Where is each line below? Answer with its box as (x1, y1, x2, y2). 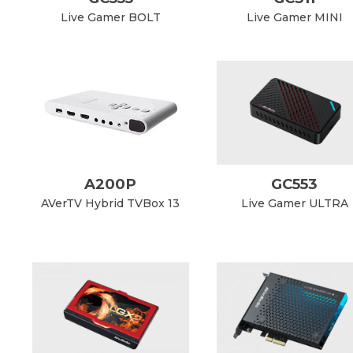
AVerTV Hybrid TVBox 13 (41, 196, 180, 211)
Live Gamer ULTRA (240, 196, 348, 211)
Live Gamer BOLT (60, 10, 161, 25)
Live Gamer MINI (246, 10, 343, 25)
